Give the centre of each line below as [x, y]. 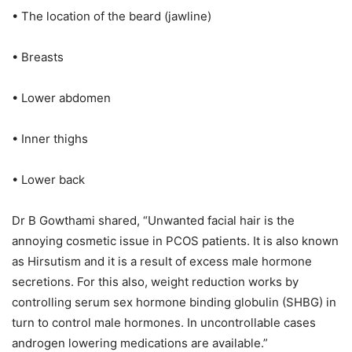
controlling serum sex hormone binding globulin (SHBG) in [174, 302]
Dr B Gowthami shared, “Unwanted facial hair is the [153, 221]
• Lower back [48, 180]
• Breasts [38, 57]
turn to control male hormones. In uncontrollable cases [164, 323]
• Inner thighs [50, 139]
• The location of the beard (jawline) [112, 16]
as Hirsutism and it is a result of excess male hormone [162, 262]
